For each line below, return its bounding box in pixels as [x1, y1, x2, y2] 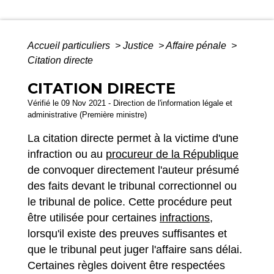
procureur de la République [106, 148, 239, 161]
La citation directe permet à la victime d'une [28, 132, 239, 145]
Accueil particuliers [28, 40, 113, 51]
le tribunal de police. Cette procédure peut [28, 196, 232, 209]
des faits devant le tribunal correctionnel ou [28, 180, 237, 193]
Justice [123, 40, 156, 51]
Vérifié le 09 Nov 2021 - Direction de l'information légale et [28, 98, 232, 108]
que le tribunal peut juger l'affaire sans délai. [28, 243, 242, 256]
